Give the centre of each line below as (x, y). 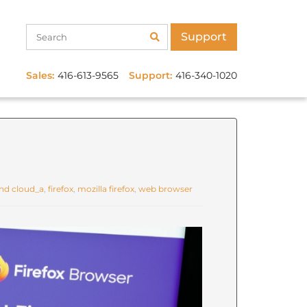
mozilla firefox (106, 189)
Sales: (40, 75)
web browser (165, 189)
